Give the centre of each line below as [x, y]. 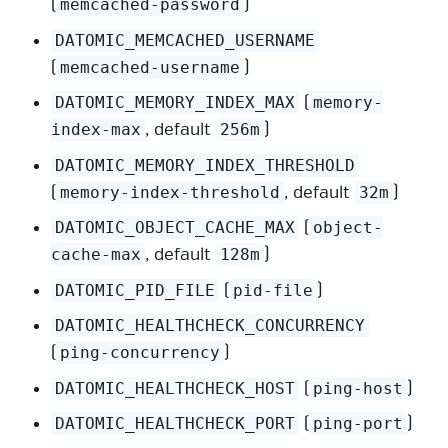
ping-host [358, 388]
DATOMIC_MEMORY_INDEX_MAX [175, 103]
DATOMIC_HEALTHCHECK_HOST [175, 388]
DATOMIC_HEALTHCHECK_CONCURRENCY [210, 326]
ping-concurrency [140, 353]
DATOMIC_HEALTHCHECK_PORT [175, 424]
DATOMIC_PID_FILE [135, 290]
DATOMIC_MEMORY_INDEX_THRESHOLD [205, 165]
